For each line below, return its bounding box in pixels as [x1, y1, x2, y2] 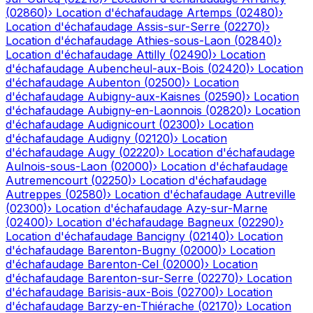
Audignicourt [87, 117, 155, 132]
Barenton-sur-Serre [87, 271, 194, 286]
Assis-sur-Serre [136, 20, 220, 34]
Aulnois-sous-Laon [6, 159, 107, 174]
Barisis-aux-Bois [87, 285, 173, 300]
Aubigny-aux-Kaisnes [87, 89, 201, 104]
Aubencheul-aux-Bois [87, 61, 204, 76]
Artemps [187, 6, 232, 20]
